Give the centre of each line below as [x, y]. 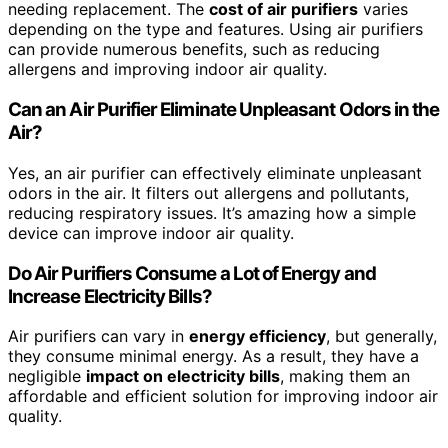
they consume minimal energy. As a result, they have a [213, 356]
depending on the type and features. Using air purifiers [215, 29]
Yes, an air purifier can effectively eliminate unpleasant [215, 172]
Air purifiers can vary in [98, 336]
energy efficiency [257, 336]
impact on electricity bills [183, 376]
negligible [47, 376]
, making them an [345, 376]
